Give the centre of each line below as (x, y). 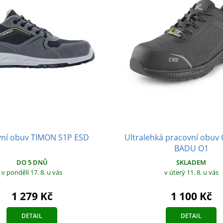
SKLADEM (191, 163)
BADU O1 (191, 149)
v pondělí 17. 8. (24, 172)
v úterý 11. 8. (183, 172)
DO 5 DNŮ (32, 163)
